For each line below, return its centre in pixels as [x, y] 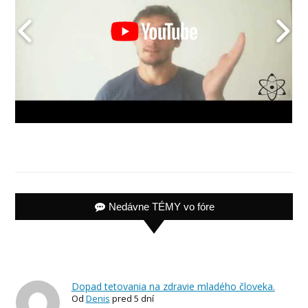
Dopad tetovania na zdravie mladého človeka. [173, 287]
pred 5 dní [133, 299]
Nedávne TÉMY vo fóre [162, 207]
